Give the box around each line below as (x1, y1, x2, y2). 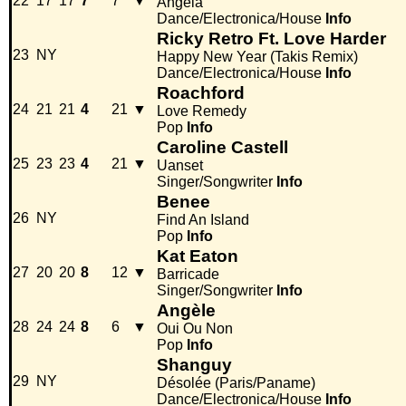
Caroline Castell (157, 138, 288, 158)
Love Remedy (157, 103, 246, 120)
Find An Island (157, 212, 249, 228)
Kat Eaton (157, 246, 238, 266)
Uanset (157, 158, 203, 174)
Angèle (157, 301, 216, 321)
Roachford (157, 83, 245, 103)
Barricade (157, 266, 219, 283)
